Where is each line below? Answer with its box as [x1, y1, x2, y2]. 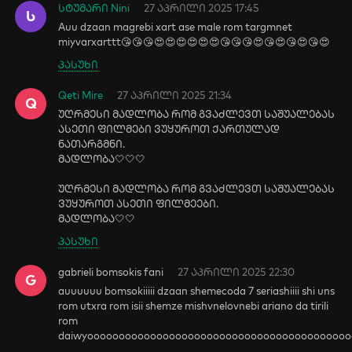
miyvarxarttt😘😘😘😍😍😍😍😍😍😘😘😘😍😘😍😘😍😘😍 [58, 35, 331, 48]
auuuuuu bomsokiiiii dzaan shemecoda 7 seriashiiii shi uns [58, 284, 335, 297]
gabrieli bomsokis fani [58, 266, 164, 278]
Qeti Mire [58, 89, 104, 101]
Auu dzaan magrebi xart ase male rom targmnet [58, 20, 293, 33]
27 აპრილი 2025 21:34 [117, 89, 233, 101]
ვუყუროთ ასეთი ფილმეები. [58, 197, 219, 210]
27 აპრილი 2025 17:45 [144, 2, 260, 14]
